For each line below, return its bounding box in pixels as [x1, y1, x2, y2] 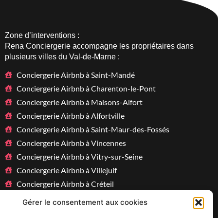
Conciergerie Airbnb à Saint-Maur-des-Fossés [16, 124, 169, 134]
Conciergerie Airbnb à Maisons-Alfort [16, 97, 143, 107]
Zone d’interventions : [4, 31, 79, 39]
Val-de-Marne [69, 52, 116, 61]
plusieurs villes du [4, 52, 69, 61]
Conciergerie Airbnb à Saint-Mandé [16, 70, 135, 79]
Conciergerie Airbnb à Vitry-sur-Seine [16, 151, 143, 161]
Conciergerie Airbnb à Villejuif [16, 165, 117, 175]
